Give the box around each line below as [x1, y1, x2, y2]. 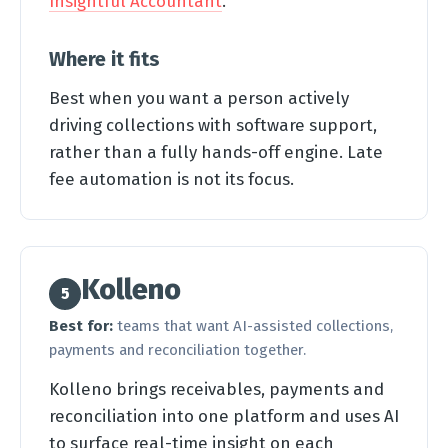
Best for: [49, 316, 113, 335]
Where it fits [49, 47, 160, 71]
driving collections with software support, [49, 115, 377, 135]
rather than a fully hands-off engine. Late [49, 142, 383, 162]
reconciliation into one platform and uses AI [49, 405, 399, 426]
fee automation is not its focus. [49, 169, 294, 189]
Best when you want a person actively [49, 88, 349, 108]
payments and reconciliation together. [49, 340, 306, 359]
